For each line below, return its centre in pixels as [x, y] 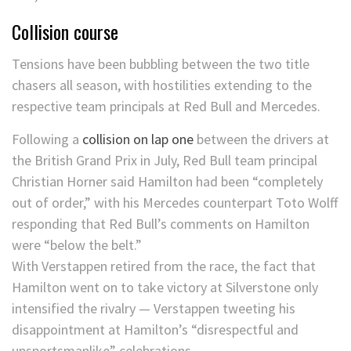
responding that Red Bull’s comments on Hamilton [161, 224]
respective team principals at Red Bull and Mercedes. [166, 107]
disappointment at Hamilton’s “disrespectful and [155, 330]
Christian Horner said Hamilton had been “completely [167, 182]
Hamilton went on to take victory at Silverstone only [165, 288]
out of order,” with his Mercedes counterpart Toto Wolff [175, 203]
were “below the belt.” [77, 245]
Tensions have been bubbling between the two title [161, 64]
